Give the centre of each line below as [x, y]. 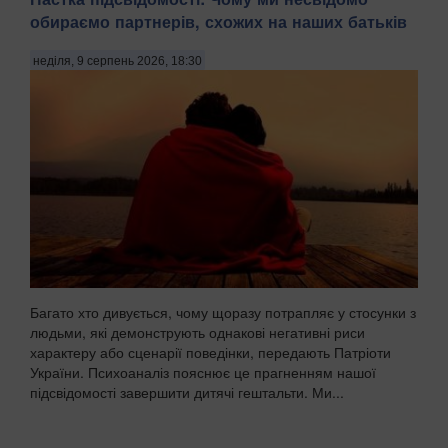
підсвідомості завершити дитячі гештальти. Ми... [187, 392]
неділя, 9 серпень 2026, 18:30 [117, 60]
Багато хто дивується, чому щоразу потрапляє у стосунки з [223, 312]
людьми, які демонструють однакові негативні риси [197, 332]
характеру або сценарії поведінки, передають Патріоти [210, 352]
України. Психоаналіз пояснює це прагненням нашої [203, 372]
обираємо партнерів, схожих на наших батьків [218, 22]
